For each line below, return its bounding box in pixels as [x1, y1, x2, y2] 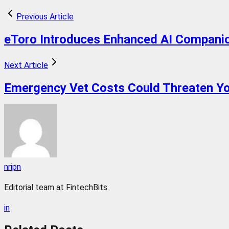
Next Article [4, 60, 48, 70]
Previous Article [16, 11, 74, 21]
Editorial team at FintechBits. [4, 182, 109, 192]
